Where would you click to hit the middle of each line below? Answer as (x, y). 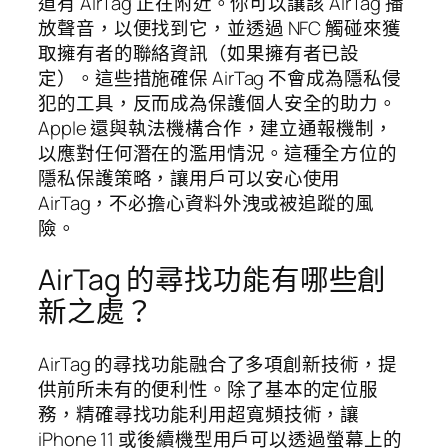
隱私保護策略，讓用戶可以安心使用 (189, 177)
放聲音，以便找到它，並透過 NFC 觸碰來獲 (219, 27)
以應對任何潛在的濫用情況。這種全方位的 (218, 152)
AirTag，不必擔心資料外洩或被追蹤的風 (206, 202)
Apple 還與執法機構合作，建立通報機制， (215, 127)
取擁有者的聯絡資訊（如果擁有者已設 (199, 52)
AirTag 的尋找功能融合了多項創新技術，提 (217, 364)
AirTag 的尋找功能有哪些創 (212, 280)
